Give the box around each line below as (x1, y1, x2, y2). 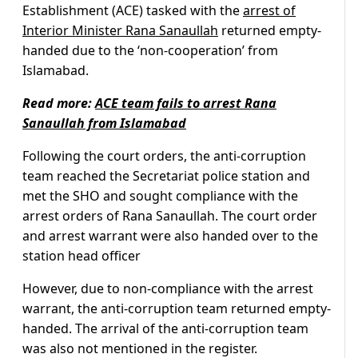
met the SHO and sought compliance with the (22, 187, 298, 205)
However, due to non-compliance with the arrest (22, 280, 313, 298)
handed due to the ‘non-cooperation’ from (22, 42, 278, 60)
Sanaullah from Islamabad (22, 114, 186, 133)
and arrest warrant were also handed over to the (22, 227, 318, 245)
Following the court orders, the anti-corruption (22, 147, 306, 165)
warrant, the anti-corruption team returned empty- (22, 300, 331, 318)
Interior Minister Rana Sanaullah (22, 22, 218, 40)
